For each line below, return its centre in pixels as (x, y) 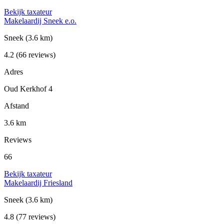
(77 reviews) (35, 217)
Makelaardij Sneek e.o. (40, 21)
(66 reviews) (35, 55)
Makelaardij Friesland (38, 183)
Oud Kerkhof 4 (28, 89)
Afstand (16, 106)
